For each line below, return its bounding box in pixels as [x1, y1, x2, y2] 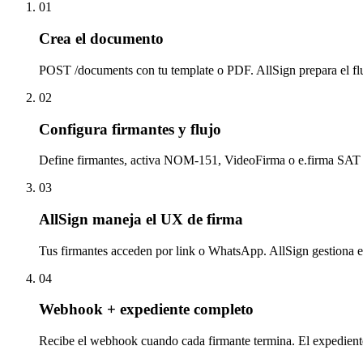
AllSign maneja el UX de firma [39, 211, 243, 228]
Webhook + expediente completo [39, 301, 254, 318]
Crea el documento [39, 30, 164, 48]
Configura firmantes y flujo [39, 120, 221, 138]
